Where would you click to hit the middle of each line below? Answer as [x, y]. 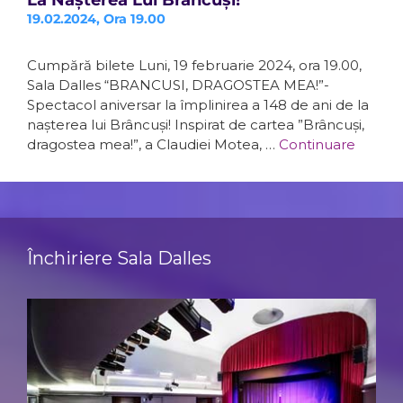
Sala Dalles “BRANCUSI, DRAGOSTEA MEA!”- [178, 85]
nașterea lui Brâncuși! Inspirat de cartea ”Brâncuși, [196, 125]
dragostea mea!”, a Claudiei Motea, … [153, 145]
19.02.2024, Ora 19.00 [96, 19]
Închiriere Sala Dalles [119, 259]
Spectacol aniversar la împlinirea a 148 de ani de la [198, 105]
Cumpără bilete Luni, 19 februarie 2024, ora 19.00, [194, 66]
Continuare [317, 145]
